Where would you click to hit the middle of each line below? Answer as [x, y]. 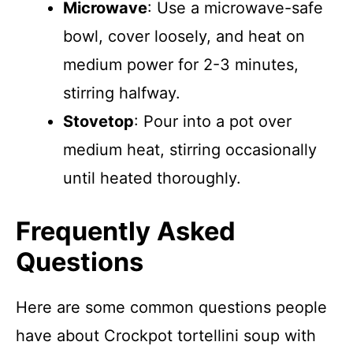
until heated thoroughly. [152, 178]
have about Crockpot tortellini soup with [166, 336]
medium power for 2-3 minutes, [181, 65]
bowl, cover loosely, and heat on [184, 36]
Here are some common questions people [171, 307]
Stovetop [98, 121]
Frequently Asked [126, 231]
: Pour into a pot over [213, 121]
